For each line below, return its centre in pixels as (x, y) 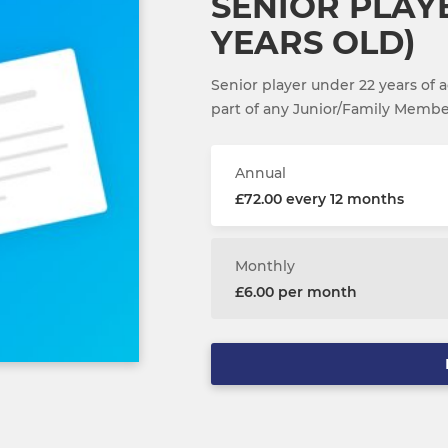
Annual (260, 173)
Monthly (265, 266)
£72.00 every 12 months (319, 199)
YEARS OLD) (313, 43)
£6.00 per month (296, 292)
